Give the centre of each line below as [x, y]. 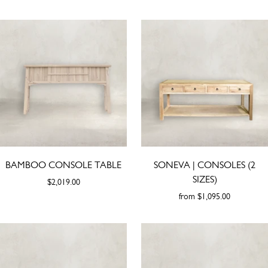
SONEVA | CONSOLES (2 [205, 165]
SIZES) [205, 179]
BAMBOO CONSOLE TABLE [63, 165]
